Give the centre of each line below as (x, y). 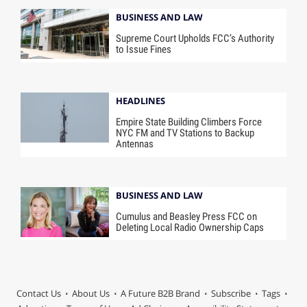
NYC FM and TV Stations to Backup (185, 133)
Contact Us (38, 294)
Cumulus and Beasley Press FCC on (187, 216)
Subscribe (231, 294)
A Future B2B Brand (160, 294)
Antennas (135, 144)
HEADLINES (141, 100)
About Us (90, 294)
